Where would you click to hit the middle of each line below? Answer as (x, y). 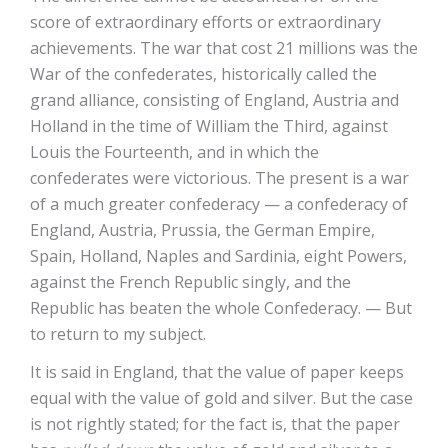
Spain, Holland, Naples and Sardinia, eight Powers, (218, 256)
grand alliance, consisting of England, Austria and (214, 100)
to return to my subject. (118, 334)
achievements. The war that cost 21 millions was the (224, 48)
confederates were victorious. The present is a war (219, 178)
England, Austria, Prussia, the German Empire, (202, 230)
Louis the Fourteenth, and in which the (174, 152)
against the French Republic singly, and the (190, 282)
